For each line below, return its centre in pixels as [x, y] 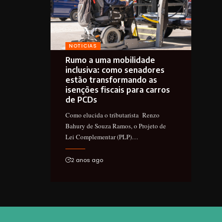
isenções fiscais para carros [118, 90]
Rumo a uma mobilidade [110, 60]
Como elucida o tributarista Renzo [112, 115]
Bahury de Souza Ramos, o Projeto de [116, 126]
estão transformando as [111, 80]
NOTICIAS [83, 46]
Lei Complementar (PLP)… [102, 137]
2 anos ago [87, 160]
